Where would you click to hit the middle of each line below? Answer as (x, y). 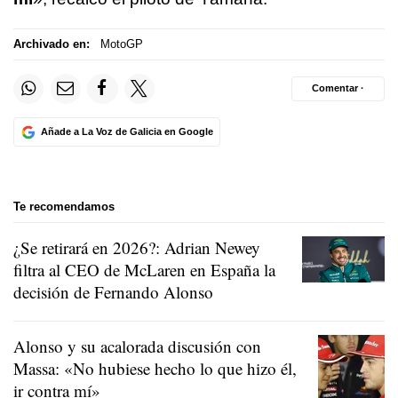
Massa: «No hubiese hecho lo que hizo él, (155, 368)
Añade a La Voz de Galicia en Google (127, 131)
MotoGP (121, 44)
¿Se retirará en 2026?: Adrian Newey (137, 247)
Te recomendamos (64, 207)
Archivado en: (52, 44)
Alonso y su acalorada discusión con (137, 346)
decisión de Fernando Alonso (113, 291)
